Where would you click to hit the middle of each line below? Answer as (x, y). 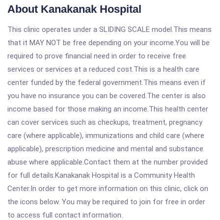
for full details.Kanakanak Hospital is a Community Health (101, 175)
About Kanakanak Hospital (74, 9)
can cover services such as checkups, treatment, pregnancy (105, 122)
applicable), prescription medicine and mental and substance (105, 149)
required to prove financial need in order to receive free (97, 56)
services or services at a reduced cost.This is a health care (103, 69)
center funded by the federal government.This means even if (107, 82)
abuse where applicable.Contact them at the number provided (108, 162)
